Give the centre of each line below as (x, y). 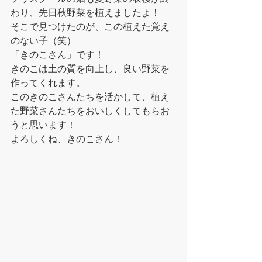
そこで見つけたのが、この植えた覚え (90, 26)
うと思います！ (43, 125)
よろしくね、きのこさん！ (67, 139)
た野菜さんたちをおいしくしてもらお (90, 111)
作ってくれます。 (48, 82)
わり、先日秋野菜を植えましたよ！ (85, 12)
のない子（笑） (43, 40)
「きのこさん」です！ (57, 54)
